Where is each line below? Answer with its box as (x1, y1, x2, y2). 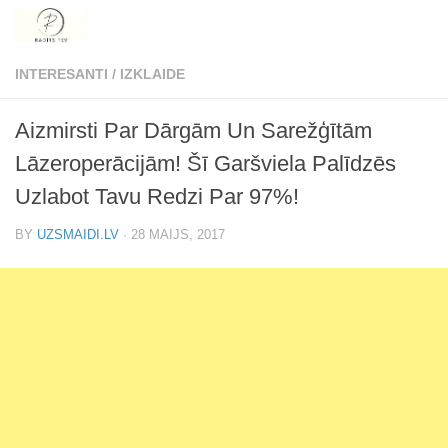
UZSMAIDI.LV (37, 227, 119, 242)
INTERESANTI (15, 66, 108, 82)
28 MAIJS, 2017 (131, 227, 225, 242)
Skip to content (27, 19, 142, 36)
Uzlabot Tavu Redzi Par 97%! (15, 184, 299, 209)
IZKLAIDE (120, 66, 185, 82)
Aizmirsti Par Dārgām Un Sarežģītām (15, 118, 372, 143)
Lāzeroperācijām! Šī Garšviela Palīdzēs (15, 151, 396, 176)
